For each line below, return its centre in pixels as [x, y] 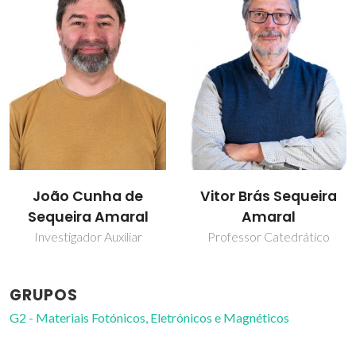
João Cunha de [88, 197]
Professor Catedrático [268, 237]
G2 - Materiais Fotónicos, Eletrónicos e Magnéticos [149, 318]
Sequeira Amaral [88, 217]
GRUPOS [44, 296]
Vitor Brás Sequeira [268, 197]
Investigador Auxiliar [88, 237]
